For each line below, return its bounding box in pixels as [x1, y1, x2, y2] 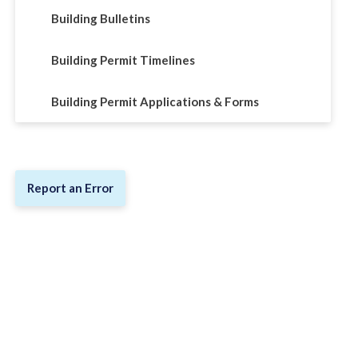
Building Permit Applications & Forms [50, 93, 259, 109]
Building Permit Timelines [50, 52, 195, 67]
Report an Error [26, 180, 113, 195]
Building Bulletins [50, 10, 150, 26]
